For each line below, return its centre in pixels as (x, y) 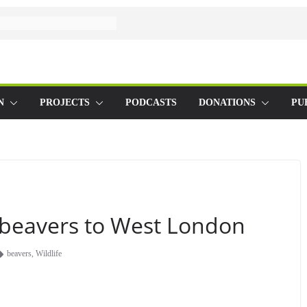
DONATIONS (227, 102)
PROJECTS (65, 102)
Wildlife (49, 254)
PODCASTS (151, 102)
